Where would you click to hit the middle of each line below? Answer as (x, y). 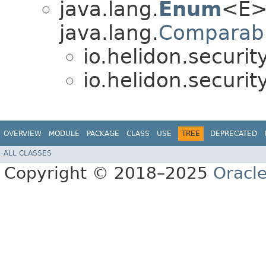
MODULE (64, 133)
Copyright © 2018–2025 (109, 173)
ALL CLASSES (28, 153)
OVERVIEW (23, 133)
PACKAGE (103, 133)
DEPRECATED (234, 133)
